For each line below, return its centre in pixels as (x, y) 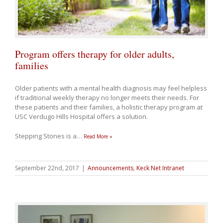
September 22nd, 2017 (47, 168)
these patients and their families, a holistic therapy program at (109, 107)
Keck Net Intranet (160, 168)
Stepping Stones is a (47, 136)
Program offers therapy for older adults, (95, 54)
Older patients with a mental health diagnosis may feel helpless (111, 88)
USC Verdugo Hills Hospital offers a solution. (81, 116)
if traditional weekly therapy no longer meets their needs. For (107, 97)
